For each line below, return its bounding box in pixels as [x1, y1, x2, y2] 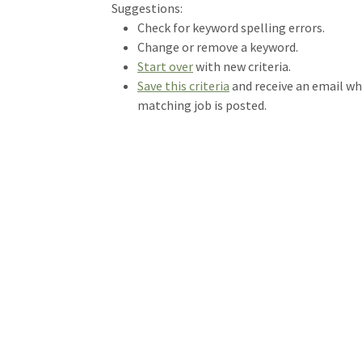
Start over [137, 58, 193, 74]
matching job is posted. [137, 97, 267, 113]
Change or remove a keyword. [137, 39, 298, 55]
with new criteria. [193, 58, 291, 74]
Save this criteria [137, 78, 229, 94]
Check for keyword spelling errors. [137, 19, 325, 36]
